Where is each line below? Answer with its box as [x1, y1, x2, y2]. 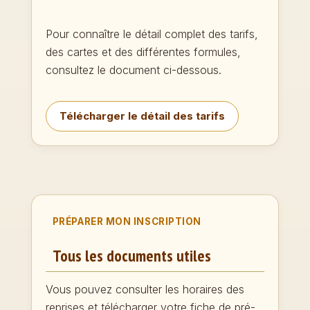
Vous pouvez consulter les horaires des [45, 282, 244, 296]
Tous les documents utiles [52, 244, 211, 266]
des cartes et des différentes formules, [45, 44, 241, 59]
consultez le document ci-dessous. [45, 62, 221, 77]
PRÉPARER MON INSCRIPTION [52, 215, 201, 227]
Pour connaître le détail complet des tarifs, [45, 26, 258, 41]
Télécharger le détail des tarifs [59, 109, 225, 122]
